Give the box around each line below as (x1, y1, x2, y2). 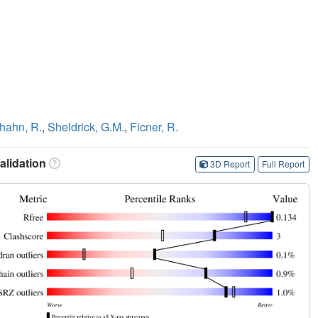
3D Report (210, 158, 251, 170)
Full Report (262, 158, 305, 170)
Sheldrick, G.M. (48, 118, 124, 135)
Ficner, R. (130, 118, 178, 135)
